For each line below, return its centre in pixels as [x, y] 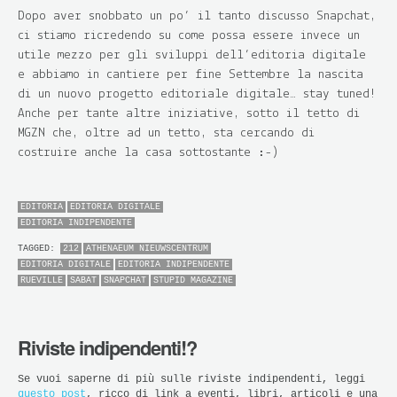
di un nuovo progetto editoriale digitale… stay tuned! [197, 94]
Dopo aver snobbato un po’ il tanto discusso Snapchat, [197, 16]
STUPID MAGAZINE [193, 280]
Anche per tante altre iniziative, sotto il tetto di [189, 113]
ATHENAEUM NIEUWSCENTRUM [147, 248]
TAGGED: [39, 248]
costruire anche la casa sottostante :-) [148, 152]
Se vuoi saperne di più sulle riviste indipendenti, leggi [191, 379]
